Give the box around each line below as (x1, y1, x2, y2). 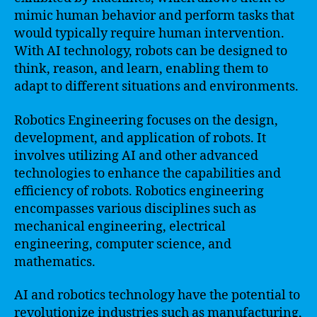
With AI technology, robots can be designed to (14, 43, 287, 59)
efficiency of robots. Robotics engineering (14, 183, 264, 200)
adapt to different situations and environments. (14, 79, 299, 95)
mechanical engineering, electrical (14, 218, 226, 235)
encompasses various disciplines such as (14, 200, 256, 217)
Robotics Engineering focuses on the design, (14, 112, 278, 129)
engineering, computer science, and (14, 236, 231, 253)
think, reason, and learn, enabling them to (14, 61, 268, 77)
